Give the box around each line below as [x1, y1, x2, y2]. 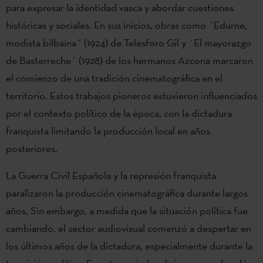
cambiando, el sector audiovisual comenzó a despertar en [6, 221, 251, 235]
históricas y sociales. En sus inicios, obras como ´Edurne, [6, 18, 247, 32]
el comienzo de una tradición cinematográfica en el [6, 70, 222, 85]
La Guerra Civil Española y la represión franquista [6, 168, 216, 182]
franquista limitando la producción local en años [6, 123, 210, 137]
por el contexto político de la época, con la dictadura [6, 106, 232, 120]
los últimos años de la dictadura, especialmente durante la [6, 238, 252, 252]
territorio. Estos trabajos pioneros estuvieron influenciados [6, 88, 257, 102]
